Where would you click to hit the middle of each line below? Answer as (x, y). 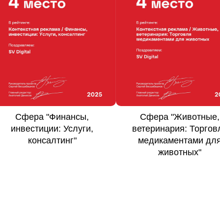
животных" (52, 152)
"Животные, (68, 117)
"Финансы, (195, 117)
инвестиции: (180, 128)
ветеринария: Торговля (52, 128)
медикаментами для (52, 140)
